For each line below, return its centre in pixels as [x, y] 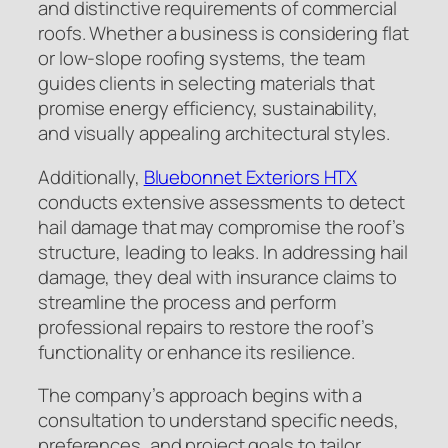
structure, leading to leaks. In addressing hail [223, 251]
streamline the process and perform [187, 301]
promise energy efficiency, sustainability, [208, 108]
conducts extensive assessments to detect [221, 201]
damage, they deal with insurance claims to [217, 276]
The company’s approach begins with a [200, 395]
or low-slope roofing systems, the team [202, 58]
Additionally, [91, 176]
